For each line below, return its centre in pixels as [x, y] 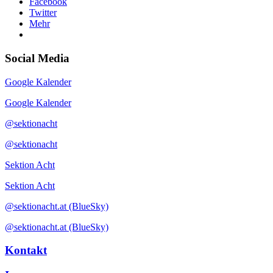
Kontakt [26, 250]
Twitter [43, 13]
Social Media [37, 58]
